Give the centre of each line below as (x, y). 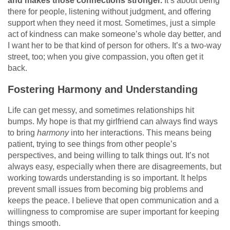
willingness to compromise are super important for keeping (113, 212)
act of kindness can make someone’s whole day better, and (114, 34)
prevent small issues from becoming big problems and (106, 189)
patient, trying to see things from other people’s (92, 144)
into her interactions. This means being (140, 132)
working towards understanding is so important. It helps (107, 178)
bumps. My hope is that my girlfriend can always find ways (113, 121)
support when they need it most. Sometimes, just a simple (112, 23)
